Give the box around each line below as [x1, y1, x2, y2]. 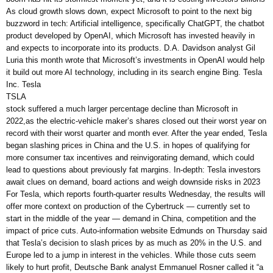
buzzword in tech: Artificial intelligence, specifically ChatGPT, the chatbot [6, 19, 264, 29]
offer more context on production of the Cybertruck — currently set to [6, 202, 250, 211]
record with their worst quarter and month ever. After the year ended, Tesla [6, 129, 267, 138]
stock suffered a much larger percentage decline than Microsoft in [6, 104, 238, 114]
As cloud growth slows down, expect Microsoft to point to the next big [6, 7, 252, 16]
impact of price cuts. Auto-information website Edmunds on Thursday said [6, 226, 267, 236]
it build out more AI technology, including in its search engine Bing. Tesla [6, 68, 262, 77]
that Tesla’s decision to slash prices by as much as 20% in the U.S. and [6, 238, 261, 248]
